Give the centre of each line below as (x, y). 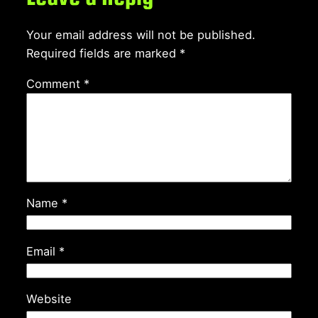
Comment (55, 83)
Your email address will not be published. (141, 35)
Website (49, 299)
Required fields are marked (103, 54)
